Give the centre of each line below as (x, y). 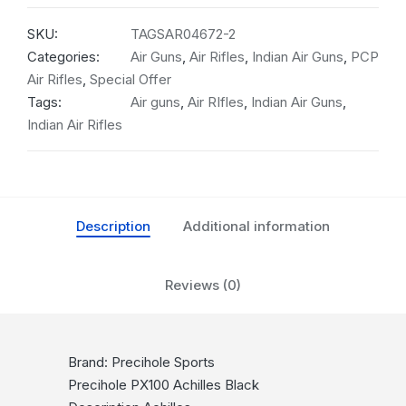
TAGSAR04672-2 (183, 34)
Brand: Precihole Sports (141, 362)
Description (113, 227)
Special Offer (130, 80)
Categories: (63, 57)
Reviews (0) (203, 285)
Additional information (256, 227)
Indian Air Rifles (75, 125)
